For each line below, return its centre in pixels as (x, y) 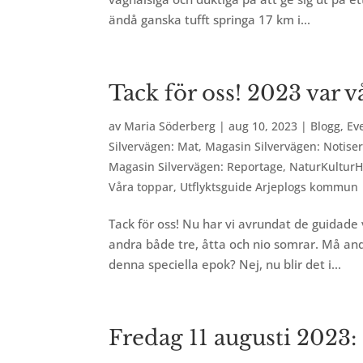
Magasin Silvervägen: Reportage (196, 167)
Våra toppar (141, 187)
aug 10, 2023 (263, 126)
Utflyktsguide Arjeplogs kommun (269, 187)
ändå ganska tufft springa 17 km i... (210, 19)
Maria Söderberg (170, 126)
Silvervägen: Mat (154, 146)
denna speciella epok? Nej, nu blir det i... (225, 264)
